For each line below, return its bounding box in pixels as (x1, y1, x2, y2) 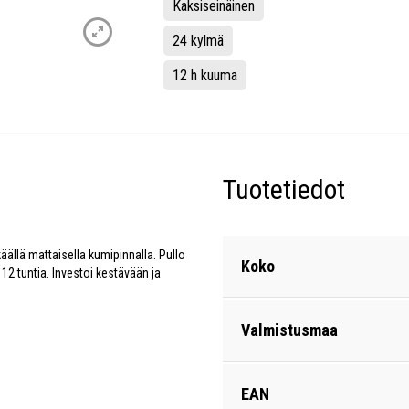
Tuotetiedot (223, 173, 345, 205)
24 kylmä (172, 32, 224, 49)
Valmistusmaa (241, 320, 338, 340)
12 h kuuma (172, 67, 237, 84)
